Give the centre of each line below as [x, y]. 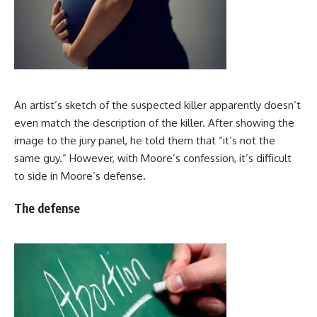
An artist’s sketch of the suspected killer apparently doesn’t [157, 105]
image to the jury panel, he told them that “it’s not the [145, 140]
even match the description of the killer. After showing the [154, 122]
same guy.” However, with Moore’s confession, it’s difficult [153, 158]
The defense [47, 208]
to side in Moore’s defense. [80, 175]
